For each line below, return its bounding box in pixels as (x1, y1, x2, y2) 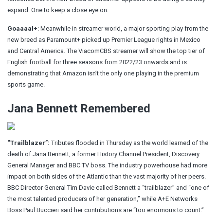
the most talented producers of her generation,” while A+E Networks (7, 195, 198, 202)
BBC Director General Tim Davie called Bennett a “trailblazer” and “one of (7, 183, 209, 191)
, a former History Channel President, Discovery (69, 150, 200, 158)
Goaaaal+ (7, 24, 37, 32)
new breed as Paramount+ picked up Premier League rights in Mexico (7, 36, 200, 43)
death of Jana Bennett (7, 150, 69, 158)
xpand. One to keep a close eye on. (11, 6, 109, 14)
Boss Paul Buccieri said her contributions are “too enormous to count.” (7, 206, 204, 214)
